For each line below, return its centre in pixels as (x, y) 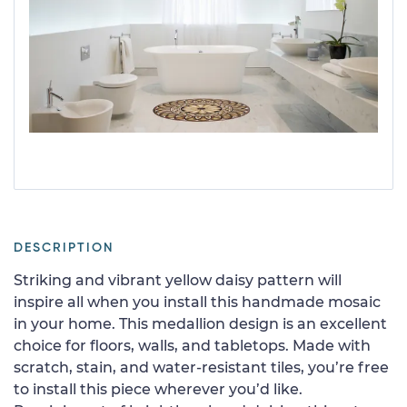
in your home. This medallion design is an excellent (200, 323)
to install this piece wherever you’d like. (158, 389)
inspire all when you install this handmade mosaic (197, 302)
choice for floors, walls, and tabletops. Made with (192, 345)
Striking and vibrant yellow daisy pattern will (178, 280)
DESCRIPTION (64, 248)
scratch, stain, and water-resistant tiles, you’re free (201, 367)
